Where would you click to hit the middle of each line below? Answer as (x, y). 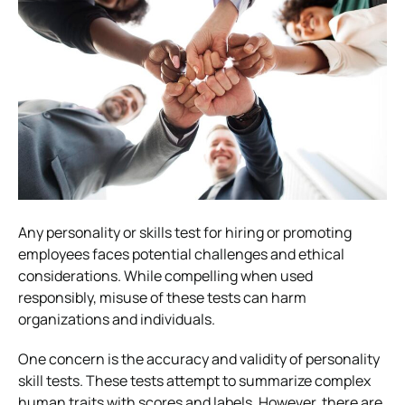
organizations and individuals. (117, 319)
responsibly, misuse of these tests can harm (162, 297)
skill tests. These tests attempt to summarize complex (194, 380)
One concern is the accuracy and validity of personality (199, 358)
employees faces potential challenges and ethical (181, 254)
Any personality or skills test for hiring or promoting (185, 232)
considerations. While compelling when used (165, 275)
